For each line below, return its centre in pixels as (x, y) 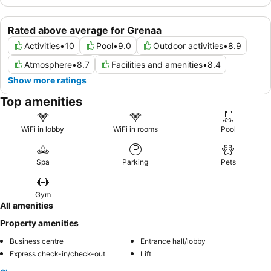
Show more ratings (47, 80)
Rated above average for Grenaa (85, 30)
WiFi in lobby (43, 129)
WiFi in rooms (135, 129)
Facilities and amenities (157, 64)
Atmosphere (48, 64)
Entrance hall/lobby (173, 241)
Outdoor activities (188, 45)
